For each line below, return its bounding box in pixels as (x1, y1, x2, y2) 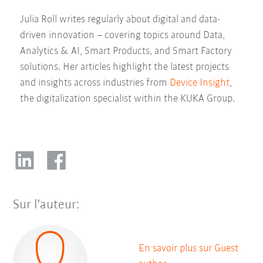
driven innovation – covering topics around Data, (20, 29, 225, 41)
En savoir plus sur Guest (139, 242, 238, 254)
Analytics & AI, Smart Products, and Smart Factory (20, 45, 232, 57)
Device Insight (170, 77, 230, 89)
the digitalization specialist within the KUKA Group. (20, 93, 235, 104)
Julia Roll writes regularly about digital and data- (20, 14, 221, 25)
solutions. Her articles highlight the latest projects (20, 61, 230, 73)
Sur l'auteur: (13, 198, 80, 212)
